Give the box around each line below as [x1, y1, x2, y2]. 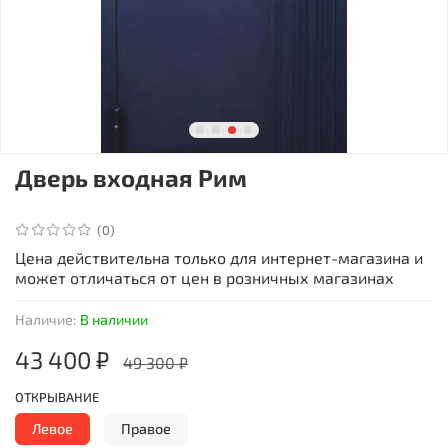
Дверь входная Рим [15, 162, 247, 192]
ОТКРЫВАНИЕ [15, 388, 99, 405]
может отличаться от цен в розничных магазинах [15, 267, 394, 287]
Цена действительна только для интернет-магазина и [15, 247, 423, 267]
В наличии [80, 310, 148, 328]
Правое [121, 419, 171, 437]
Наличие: [15, 310, 76, 328]
